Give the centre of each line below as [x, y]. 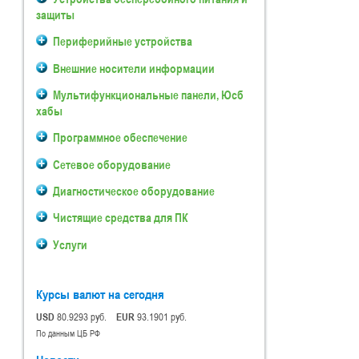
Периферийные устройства [123, 41]
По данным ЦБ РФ [68, 333]
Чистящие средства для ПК [121, 218]
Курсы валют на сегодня [100, 294]
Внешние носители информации [134, 68]
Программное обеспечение [120, 137]
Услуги [70, 244]
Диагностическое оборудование [134, 190]
